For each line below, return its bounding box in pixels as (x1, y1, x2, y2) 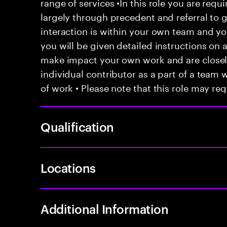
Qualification (41, 119, 114, 135)
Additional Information (41, 201, 169, 217)
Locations (41, 160, 96, 176)
